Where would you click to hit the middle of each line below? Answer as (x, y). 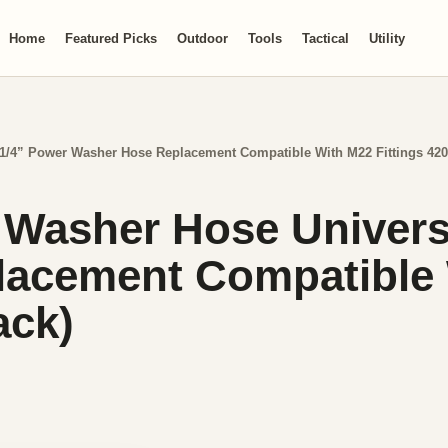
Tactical (325, 38)
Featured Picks (110, 38)
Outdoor (202, 38)
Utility (386, 38)
